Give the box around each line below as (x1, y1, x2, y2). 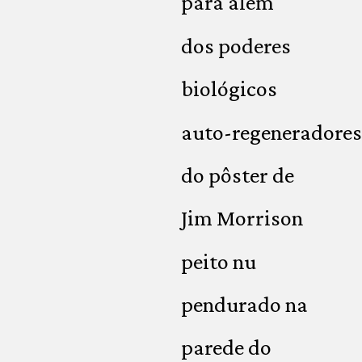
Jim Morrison (181, 205, 303, 231)
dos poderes (181, 32, 291, 58)
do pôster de (181, 162, 294, 187)
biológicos (181, 76, 277, 102)
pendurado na (181, 292, 308, 318)
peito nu (181, 248, 256, 274)
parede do (181, 335, 271, 360)
